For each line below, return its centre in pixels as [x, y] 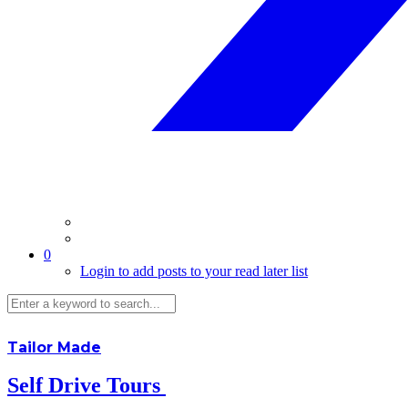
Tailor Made [54, 347]
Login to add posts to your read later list [194, 270]
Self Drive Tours [87, 386]
